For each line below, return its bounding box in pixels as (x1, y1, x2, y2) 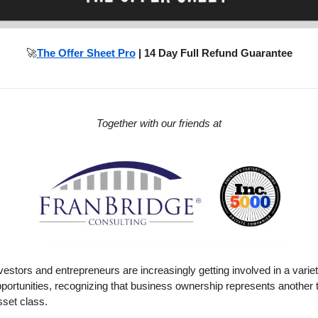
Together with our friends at (97, 116, 221, 129)
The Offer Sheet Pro (36, 46, 136, 59)
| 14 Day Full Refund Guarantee (135, 46, 292, 59)
